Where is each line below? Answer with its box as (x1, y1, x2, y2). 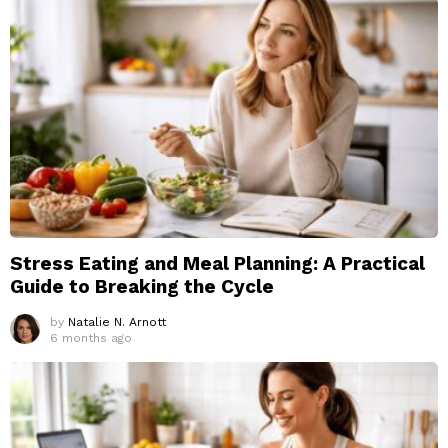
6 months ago (50, 331, 132, 346)
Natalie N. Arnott (68, 315, 166, 330)
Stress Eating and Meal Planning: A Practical (10, 252, 425, 276)
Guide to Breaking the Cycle (10, 275, 274, 299)
